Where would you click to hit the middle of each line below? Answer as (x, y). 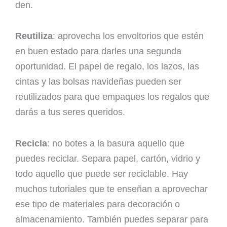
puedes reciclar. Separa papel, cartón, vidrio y (108, 158)
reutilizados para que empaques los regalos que (112, 97)
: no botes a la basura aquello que (116, 143)
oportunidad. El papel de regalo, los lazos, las (107, 67)
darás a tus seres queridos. (70, 112)
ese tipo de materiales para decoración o (98, 204)
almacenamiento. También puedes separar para (112, 219)
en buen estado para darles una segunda (98, 51)
